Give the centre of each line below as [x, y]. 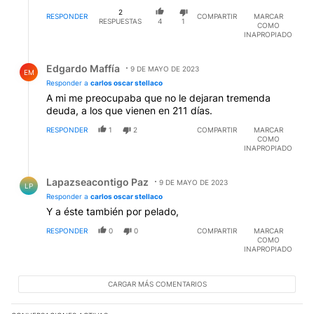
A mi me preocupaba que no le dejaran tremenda [158, 98]
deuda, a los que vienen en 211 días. [129, 111]
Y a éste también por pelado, [112, 212]
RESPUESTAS [121, 21]
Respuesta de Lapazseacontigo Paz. [107, 172]
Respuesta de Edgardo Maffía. [91, 58]
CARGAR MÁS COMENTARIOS [157, 284]
